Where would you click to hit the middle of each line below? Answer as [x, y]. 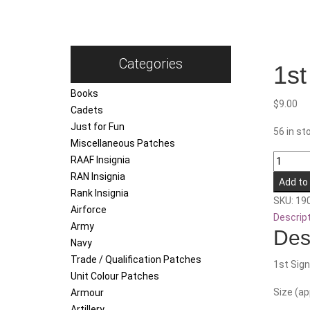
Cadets [87, 110]
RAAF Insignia [100, 160]
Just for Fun [98, 127]
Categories [151, 64]
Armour [87, 293]
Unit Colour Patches [115, 276]
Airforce [89, 210]
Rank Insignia [100, 193]
